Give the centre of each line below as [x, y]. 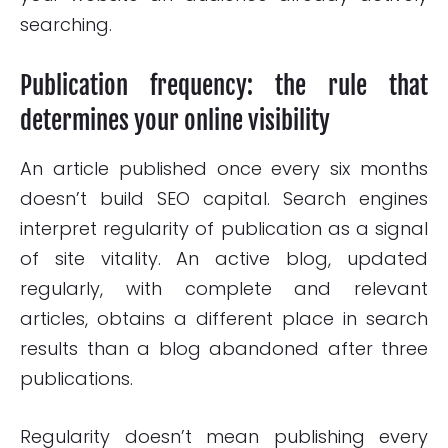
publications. [76, 378]
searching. [66, 24]
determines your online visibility [175, 120]
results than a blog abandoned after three [224, 348]
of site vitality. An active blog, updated [224, 258]
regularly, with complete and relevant [224, 288]
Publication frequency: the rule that [224, 85]
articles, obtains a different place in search [224, 318]
